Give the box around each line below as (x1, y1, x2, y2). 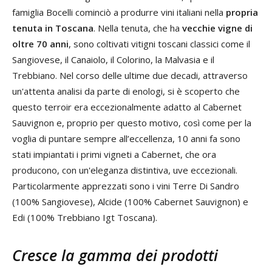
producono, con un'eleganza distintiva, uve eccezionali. (12, 164, 237, 176)
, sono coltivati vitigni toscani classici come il (69, 38, 250, 50)
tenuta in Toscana (12, 22, 93, 34)
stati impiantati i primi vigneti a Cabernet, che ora (12, 148, 216, 160)
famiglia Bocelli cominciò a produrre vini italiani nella (12, 6, 226, 18)
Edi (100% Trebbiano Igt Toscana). (12, 211, 157, 223)
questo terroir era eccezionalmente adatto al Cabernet (12, 101, 242, 113)
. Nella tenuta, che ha (93, 22, 182, 34)
